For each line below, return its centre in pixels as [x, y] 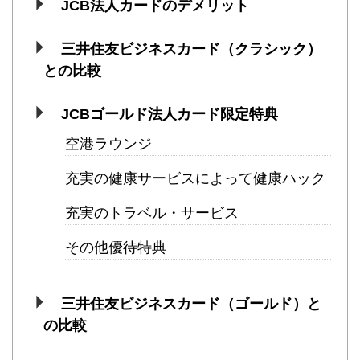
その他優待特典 [116, 248]
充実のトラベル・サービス [152, 213]
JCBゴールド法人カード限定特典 [169, 115]
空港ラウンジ [108, 144]
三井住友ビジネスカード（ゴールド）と [191, 304]
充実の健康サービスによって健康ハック [195, 179]
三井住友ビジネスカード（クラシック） [191, 49]
